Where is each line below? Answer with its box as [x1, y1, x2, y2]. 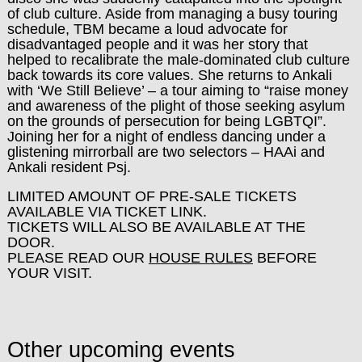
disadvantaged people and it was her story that [6, 36, 308, 53]
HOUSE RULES [148, 250, 253, 267]
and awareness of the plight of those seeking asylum [6, 97, 345, 114]
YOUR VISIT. [6, 265, 92, 282]
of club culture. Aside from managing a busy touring [6, 5, 338, 22]
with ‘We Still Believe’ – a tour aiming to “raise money [6, 82, 348, 99]
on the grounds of [6, 112, 120, 129]
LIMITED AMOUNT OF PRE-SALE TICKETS [6, 188, 297, 205]
